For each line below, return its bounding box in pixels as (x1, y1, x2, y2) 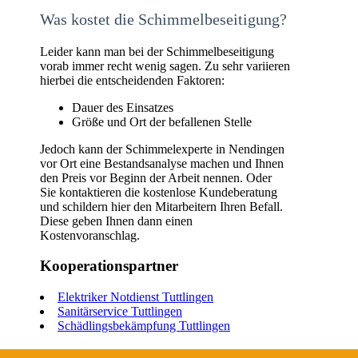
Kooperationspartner (40, 257, 178, 275)
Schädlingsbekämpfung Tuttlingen (58, 319, 230, 333)
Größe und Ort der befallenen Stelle (72, 114, 252, 129)
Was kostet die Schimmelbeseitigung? (40, 10, 287, 28)
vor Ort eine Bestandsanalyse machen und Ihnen (40, 156, 284, 170)
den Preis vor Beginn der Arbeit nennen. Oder (40, 170, 272, 185)
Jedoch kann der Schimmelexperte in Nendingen (40, 141, 284, 156)
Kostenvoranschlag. (40, 228, 140, 242)
